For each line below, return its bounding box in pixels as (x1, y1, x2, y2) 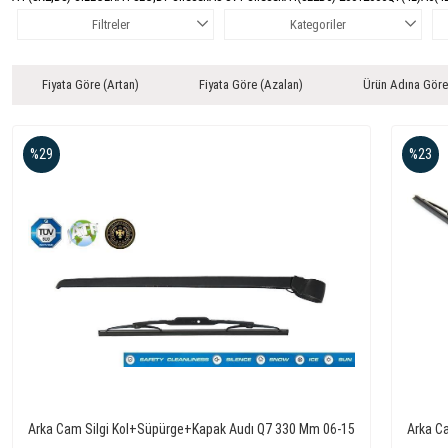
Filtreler (91, 16, 130, 32)
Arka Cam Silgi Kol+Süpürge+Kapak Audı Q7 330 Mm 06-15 (28, 420, 355, 437)
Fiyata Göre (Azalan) (199, 76, 303, 92)
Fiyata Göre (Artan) (42, 76, 139, 92)
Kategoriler (289, 16, 346, 32)
